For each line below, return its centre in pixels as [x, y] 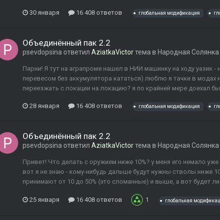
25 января [44, 200]
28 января [44, 106]
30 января [44, 12]
